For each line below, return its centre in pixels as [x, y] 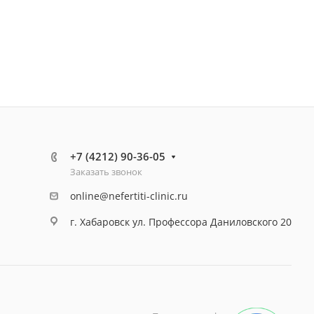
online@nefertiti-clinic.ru [129, 196]
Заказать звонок [106, 172]
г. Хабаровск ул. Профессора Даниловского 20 [181, 221]
